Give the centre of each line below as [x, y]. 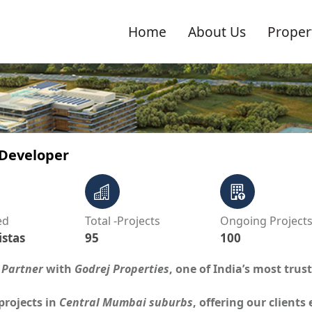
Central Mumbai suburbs [126, 302]
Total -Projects [122, 221]
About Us [217, 31]
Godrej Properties [122, 269]
